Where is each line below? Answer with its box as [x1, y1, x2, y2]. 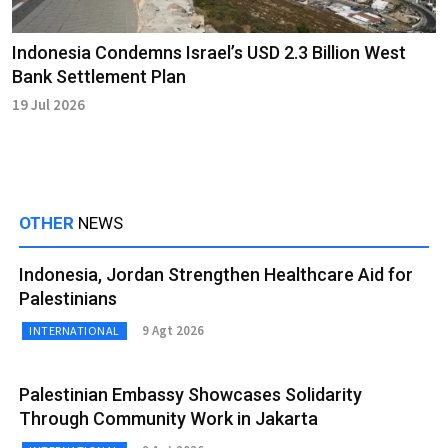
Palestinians [19, 287, 117, 309]
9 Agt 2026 [141, 322, 204, 340]
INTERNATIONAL [29, 322, 120, 338]
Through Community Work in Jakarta [19, 407, 318, 429]
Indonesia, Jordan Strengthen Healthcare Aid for [19, 263, 413, 285]
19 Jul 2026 [12, 94, 85, 114]
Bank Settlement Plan [12, 65, 186, 87]
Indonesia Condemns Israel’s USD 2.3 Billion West [12, 41, 406, 63]
